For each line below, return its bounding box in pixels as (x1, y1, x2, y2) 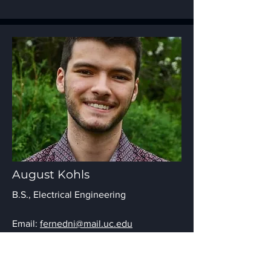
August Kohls (12, 168, 90, 181)
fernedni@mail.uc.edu (40, 218, 132, 229)
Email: (12, 218, 40, 229)
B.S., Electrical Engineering (12, 189, 126, 200)
